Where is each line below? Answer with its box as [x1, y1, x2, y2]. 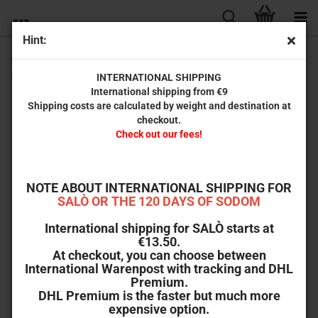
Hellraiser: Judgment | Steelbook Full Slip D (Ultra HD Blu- [11, 53, 295, 67]
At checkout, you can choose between [52, 248, 266, 263]
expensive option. [109, 302, 209, 317]
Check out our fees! [116, 128, 202, 140]
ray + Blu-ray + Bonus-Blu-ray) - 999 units [11, 69, 216, 82]
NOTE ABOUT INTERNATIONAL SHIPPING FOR [26, 180, 292, 195]
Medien [251, 112, 283, 124]
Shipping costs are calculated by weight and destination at [27, 100, 291, 111]
